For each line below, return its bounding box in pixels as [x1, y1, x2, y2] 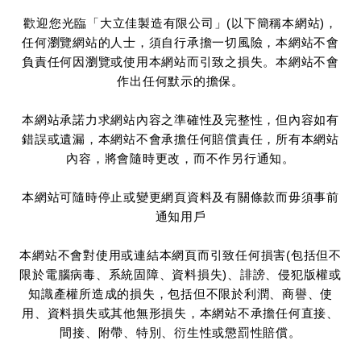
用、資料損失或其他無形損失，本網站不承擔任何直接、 [22, 305, 339, 320]
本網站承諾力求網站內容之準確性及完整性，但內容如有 [22, 112, 339, 127]
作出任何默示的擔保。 [117, 73, 244, 88]
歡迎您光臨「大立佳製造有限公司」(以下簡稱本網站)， [23, 15, 338, 30]
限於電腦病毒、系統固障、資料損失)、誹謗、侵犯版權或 [19, 267, 342, 281]
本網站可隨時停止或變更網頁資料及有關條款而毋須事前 [22, 189, 339, 204]
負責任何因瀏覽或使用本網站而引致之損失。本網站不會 [22, 54, 339, 68]
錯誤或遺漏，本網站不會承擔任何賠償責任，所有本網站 [22, 131, 339, 146]
